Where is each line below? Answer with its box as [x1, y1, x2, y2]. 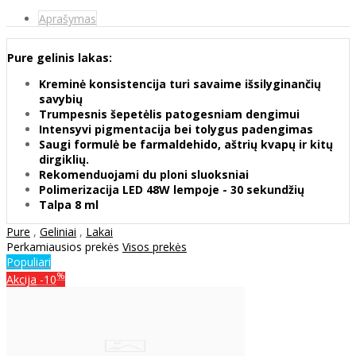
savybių [39, 91, 83, 107]
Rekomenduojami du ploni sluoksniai [39, 167, 249, 183]
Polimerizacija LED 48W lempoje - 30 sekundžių [39, 182, 304, 198]
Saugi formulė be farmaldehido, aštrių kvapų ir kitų [39, 137, 333, 153]
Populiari [6, 254, 51, 270]
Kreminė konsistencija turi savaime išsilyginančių [39, 76, 321, 92]
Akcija [6, 271, 37, 287]
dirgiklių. [39, 152, 89, 168]
